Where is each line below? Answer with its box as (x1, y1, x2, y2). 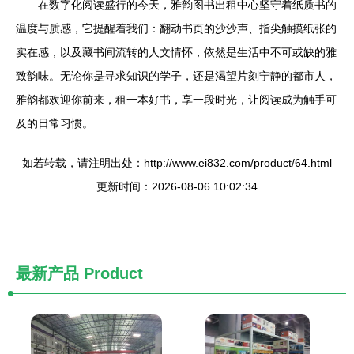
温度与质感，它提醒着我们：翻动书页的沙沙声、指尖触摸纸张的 (16, 22, 337, 35)
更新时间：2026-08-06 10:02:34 (96, 180, 258, 193)
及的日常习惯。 (16, 117, 93, 130)
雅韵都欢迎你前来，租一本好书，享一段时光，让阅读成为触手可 (16, 93, 337, 106)
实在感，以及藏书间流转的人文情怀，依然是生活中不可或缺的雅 (16, 46, 337, 58)
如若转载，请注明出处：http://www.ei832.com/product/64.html (22, 156, 332, 169)
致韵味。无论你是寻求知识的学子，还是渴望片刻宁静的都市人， (16, 70, 337, 82)
